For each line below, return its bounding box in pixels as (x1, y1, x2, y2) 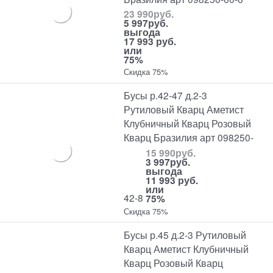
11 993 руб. (146, 172, 199, 187)
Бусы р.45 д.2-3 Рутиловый (124, 227, 247, 241)
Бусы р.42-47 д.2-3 (124, 88, 208, 102)
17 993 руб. (124, 34, 177, 49)
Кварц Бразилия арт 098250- (124, 130, 254, 144)
